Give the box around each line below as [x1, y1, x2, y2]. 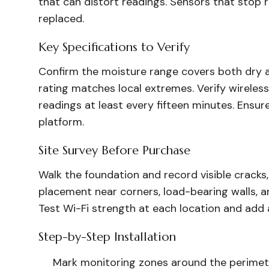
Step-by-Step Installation [38, 229, 176, 244]
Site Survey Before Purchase [38, 143, 190, 158]
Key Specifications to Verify [38, 40, 190, 55]
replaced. [38, 11, 84, 26]
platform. [38, 115, 84, 129]
